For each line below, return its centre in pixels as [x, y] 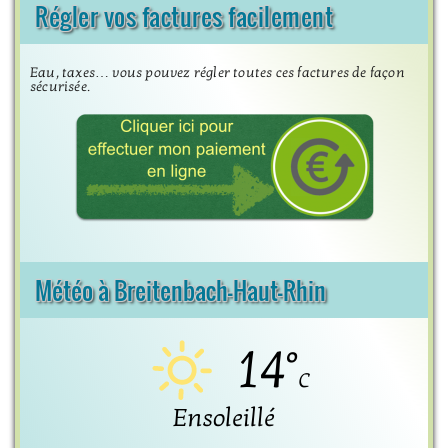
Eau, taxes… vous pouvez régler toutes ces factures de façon [217, 72]
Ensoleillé [224, 417]
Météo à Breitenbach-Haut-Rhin [180, 289]
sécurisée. [60, 86]
